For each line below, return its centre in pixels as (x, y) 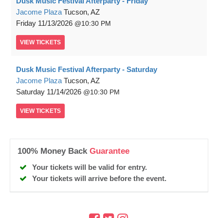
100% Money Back (54, 151)
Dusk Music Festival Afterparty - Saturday (87, 70)
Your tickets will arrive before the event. (99, 179)
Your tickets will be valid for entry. (90, 167)
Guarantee (109, 151)
